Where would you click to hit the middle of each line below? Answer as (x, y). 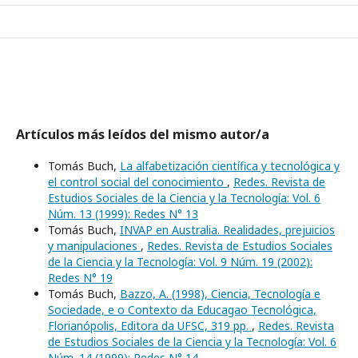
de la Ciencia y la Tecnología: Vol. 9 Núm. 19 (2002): (180, 262)
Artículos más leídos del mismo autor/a (143, 134)
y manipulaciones (94, 246)
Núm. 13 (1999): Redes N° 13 (123, 214)
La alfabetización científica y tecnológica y (230, 166)
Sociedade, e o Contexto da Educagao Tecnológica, (182, 310)
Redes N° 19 (80, 278)
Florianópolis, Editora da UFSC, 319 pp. (150, 326)
